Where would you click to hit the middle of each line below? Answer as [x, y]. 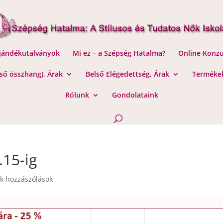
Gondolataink [135, 95]
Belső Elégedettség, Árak [127, 74]
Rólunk [77, 95]
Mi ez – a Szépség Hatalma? [119, 53]
